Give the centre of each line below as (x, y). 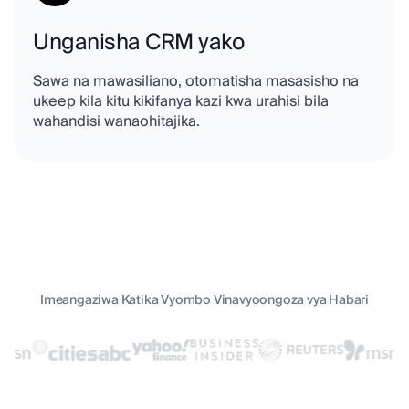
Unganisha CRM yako (139, 43)
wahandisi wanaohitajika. (116, 122)
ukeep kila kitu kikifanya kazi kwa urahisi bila (181, 102)
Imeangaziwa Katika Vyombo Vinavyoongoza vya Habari (204, 301)
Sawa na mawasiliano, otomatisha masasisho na (196, 82)
